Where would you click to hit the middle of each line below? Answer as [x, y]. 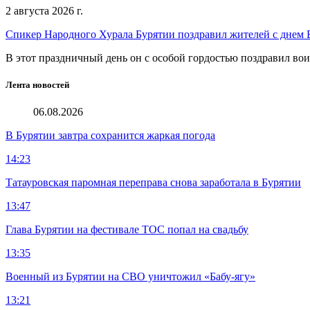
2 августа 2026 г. [44, 10]
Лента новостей [37, 84]
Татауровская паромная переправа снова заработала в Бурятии [153, 182]
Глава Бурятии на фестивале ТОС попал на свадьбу [127, 229]
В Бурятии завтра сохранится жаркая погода [110, 135]
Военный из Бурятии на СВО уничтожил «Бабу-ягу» [130, 276]
